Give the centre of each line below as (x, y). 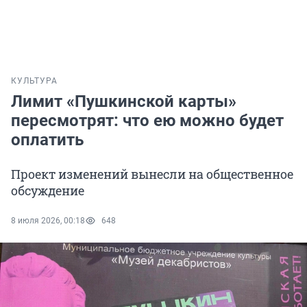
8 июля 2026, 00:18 (48, 221)
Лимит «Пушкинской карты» (124, 102)
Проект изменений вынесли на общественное (152, 174)
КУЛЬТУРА (34, 81)
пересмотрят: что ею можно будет (147, 121)
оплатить (47, 140)
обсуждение (48, 191)
